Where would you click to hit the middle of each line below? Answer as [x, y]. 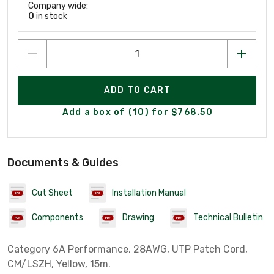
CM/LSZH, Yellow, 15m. [59, 264]
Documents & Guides [63, 162]
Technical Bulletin [228, 218]
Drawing [138, 218]
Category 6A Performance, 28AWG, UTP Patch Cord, [128, 249]
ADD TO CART [137, 91]
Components [57, 218]
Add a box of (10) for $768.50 [137, 113]
